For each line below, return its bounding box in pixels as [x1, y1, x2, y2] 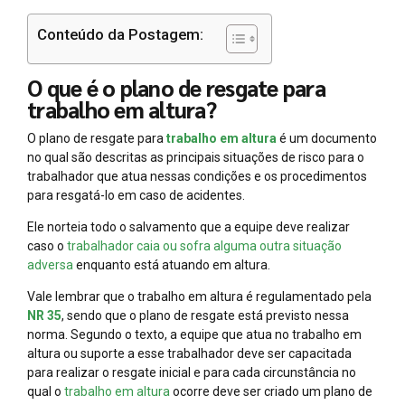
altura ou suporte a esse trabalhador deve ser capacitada [27, 346, 352, 362]
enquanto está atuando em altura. [73, 258, 270, 273]
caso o [27, 239, 64, 254]
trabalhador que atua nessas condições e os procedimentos [27, 169, 367, 184]
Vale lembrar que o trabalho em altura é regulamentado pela [27, 289, 372, 305]
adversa [27, 258, 73, 273]
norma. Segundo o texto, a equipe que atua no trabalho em [27, 327, 362, 343]
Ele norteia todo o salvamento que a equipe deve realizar [27, 220, 350, 235]
